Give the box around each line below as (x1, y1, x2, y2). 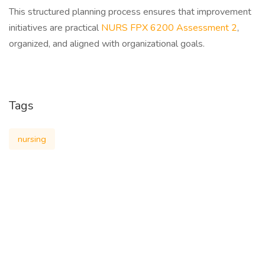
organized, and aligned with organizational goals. (9, 37, 205, 50)
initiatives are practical (9, 21, 101, 34)
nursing (18, 133, 46, 145)
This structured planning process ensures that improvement (9, 5, 251, 18)
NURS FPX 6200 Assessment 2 (101, 21, 237, 34)
